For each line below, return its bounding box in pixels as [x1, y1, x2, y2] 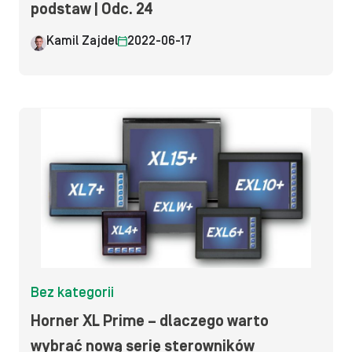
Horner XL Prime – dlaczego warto [31, 312, 269, 330]
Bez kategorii [31, 284, 114, 301]
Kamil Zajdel [46, 34, 118, 49]
